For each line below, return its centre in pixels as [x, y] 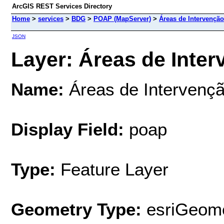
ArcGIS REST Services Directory [62, 6]
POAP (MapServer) [122, 19]
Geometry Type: [76, 209]
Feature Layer [114, 169]
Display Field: [67, 129]
